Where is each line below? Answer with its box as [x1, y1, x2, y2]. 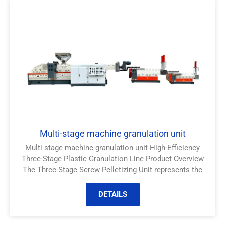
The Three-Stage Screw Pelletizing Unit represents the [23, 165, 202, 175]
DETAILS [98, 189, 127, 199]
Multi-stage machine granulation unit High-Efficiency [25, 143, 200, 153]
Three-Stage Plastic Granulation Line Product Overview [21, 154, 204, 164]
